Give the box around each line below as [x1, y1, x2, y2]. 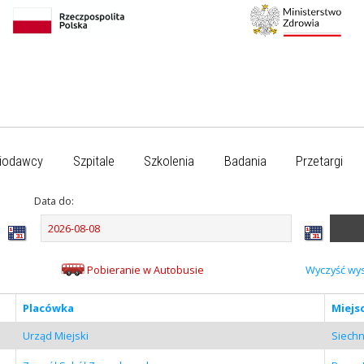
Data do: [33, 193, 74, 208]
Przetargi [296, 153, 344, 169]
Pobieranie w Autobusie [86, 262, 204, 277]
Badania [223, 153, 266, 169]
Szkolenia [144, 153, 195, 169]
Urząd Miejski [22, 327, 89, 343]
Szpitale [72, 153, 115, 169]
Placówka [22, 300, 74, 315]
